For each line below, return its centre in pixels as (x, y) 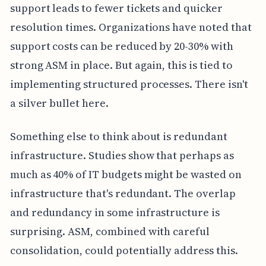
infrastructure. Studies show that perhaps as (122, 156)
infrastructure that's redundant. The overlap (123, 194)
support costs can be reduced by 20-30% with (121, 46)
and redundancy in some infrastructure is (115, 213)
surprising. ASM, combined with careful (110, 232)
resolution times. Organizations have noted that (131, 27)
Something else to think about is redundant (118, 137)
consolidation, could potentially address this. (124, 251)
